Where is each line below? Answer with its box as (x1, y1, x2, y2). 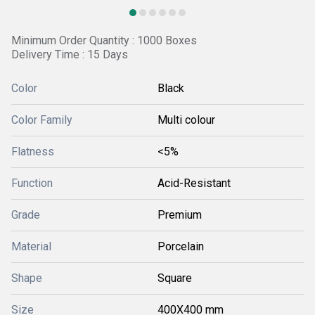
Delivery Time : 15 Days (11, 48, 128, 61)
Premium (157, 208, 202, 221)
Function (11, 176, 53, 190)
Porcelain (157, 240, 204, 253)
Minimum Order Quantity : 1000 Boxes (11, 34, 197, 47)
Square (157, 271, 192, 285)
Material (11, 240, 51, 253)
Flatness (11, 145, 54, 158)
